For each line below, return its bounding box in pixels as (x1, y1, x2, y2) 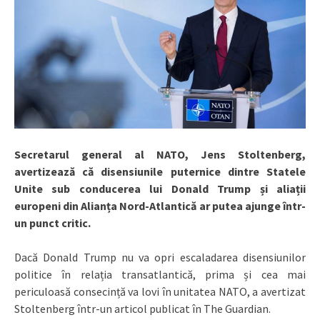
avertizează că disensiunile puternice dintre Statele (14, 164, 306, 179)
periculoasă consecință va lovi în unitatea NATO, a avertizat (14, 284, 306, 299)
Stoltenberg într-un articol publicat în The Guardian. (14, 301, 271, 316)
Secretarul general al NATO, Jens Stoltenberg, (14, 147, 306, 162)
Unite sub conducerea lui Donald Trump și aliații (14, 181, 306, 196)
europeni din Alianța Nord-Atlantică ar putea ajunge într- (14, 199, 306, 214)
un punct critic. (14, 216, 91, 231)
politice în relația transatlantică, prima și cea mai (14, 267, 306, 282)
